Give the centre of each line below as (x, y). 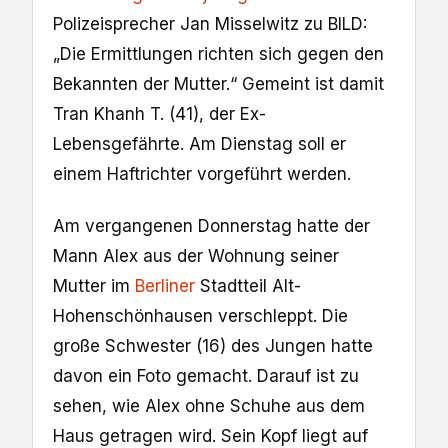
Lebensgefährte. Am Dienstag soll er (199, 143)
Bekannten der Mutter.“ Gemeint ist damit (218, 83)
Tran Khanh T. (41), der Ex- (159, 113)
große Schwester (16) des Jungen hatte (213, 345)
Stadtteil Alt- (248, 285)
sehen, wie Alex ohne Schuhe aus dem (209, 405)
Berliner (165, 285)
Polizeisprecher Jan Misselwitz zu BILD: (210, 23)
